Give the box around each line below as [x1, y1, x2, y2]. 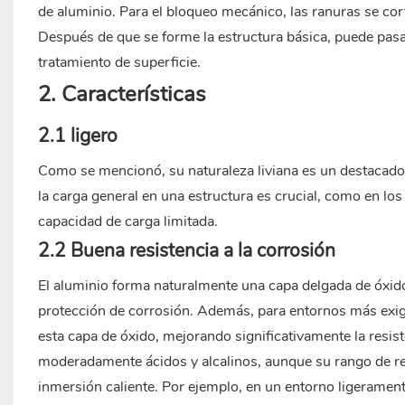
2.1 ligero [37, 123, 118, 149]
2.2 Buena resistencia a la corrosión [37, 238, 335, 264]
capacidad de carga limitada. [37, 212, 218, 232]
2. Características [37, 80, 206, 109]
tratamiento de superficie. [37, 52, 201, 73]
